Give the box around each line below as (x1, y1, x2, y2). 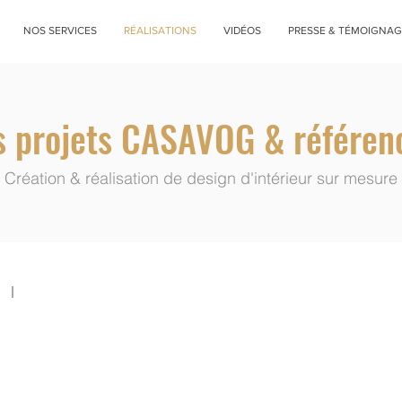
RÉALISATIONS (124, 24, 197, 37)
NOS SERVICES (23, 24, 97, 37)
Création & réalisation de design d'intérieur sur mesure (4, 168, 398, 188)
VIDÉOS (223, 24, 261, 37)
